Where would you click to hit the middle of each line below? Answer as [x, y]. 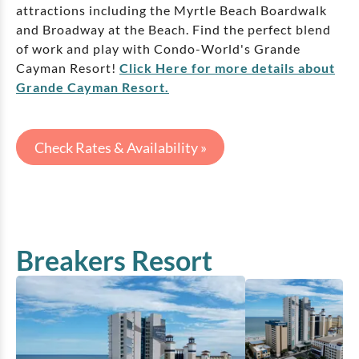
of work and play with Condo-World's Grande [158, 49]
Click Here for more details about [227, 68]
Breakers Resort [114, 260]
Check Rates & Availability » [120, 147]
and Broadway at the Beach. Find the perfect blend [173, 30]
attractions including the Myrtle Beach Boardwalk [171, 10]
